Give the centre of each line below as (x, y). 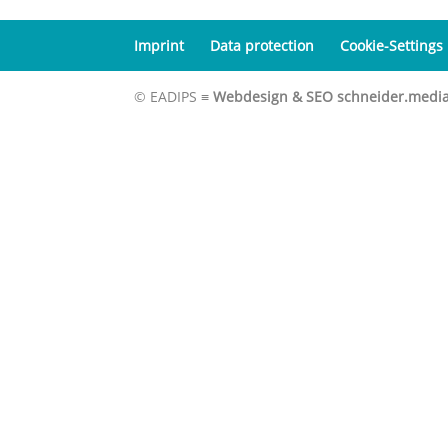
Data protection (262, 45)
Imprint (159, 45)
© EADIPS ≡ (174, 96)
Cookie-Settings (392, 45)
